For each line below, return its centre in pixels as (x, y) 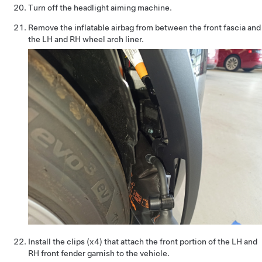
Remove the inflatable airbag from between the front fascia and (144, 27)
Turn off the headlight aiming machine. (100, 7)
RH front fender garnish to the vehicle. (99, 253)
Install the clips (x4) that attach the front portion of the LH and (143, 241)
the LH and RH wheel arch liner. (86, 39)
